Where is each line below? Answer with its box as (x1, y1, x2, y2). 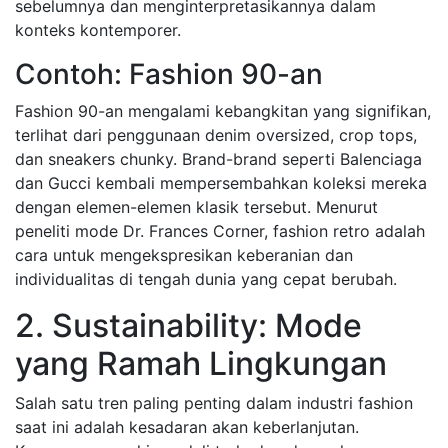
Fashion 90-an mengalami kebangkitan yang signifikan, (15, 101, 431, 121)
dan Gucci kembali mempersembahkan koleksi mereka (15, 173, 427, 193)
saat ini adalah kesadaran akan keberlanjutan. (15, 417, 359, 437)
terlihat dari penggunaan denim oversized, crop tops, (15, 125, 417, 145)
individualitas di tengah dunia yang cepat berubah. (15, 269, 397, 289)
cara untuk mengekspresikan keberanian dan (15, 245, 353, 265)
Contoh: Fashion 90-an (15, 57, 323, 91)
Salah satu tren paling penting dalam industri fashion (15, 393, 413, 413)
